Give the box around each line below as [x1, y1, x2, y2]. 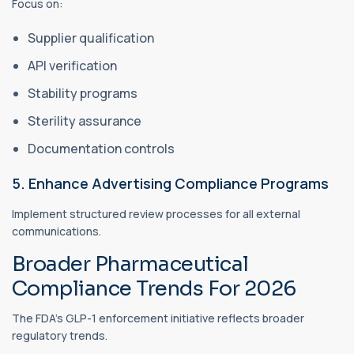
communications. [12, 223, 101, 239]
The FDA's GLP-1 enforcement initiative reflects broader [12, 310, 304, 326]
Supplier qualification [28, 28, 154, 47]
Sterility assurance [28, 111, 141, 130]
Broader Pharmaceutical [12, 250, 249, 277]
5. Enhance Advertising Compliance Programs [12, 173, 329, 193]
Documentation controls [28, 139, 175, 157]
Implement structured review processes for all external [12, 205, 300, 221]
